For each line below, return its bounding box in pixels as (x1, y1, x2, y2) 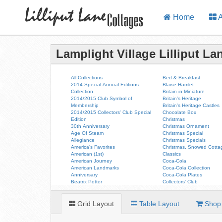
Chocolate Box (163, 110, 197, 115)
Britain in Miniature (163, 89, 205, 94)
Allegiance (71, 137, 95, 143)
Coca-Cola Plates (163, 172, 203, 177)
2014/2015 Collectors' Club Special (71, 110, 151, 115)
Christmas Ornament (163, 123, 210, 129)
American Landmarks (71, 165, 119, 170)
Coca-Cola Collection (163, 165, 211, 170)
